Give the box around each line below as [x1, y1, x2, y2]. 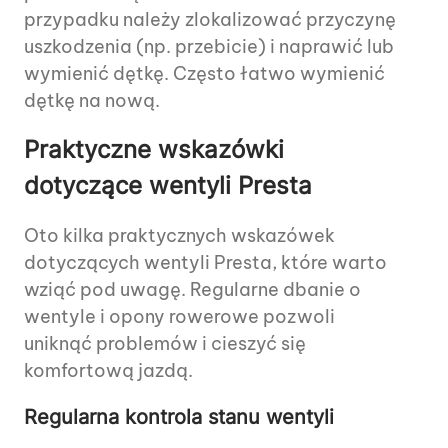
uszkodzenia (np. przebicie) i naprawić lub [24, 35, 394, 59]
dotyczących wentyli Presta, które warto [24, 251, 387, 275]
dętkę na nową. [24, 89, 160, 113]
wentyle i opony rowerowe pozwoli [24, 305, 335, 329]
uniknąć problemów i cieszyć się [24, 332, 306, 356]
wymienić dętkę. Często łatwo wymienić [24, 62, 385, 86]
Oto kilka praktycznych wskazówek [24, 224, 335, 248]
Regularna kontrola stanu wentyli [24, 405, 334, 430]
